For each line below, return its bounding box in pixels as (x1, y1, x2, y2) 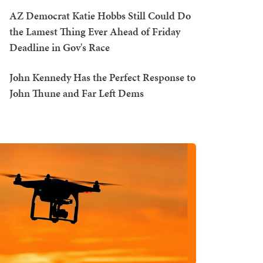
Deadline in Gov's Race (9, 40, 110, 55)
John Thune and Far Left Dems (9, 86, 144, 100)
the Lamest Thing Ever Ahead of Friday (9, 24, 180, 39)
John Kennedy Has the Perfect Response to (9, 70, 195, 85)
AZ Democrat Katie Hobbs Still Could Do (9, 8, 191, 23)
